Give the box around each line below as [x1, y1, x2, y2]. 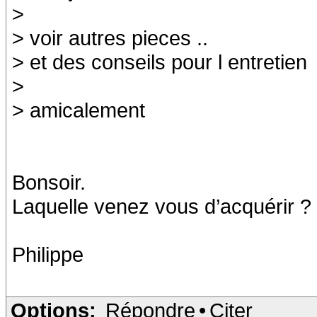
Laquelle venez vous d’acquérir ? [12, 195, 311, 218]
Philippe [12, 243, 83, 266]
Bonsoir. [12, 171, 86, 194]
